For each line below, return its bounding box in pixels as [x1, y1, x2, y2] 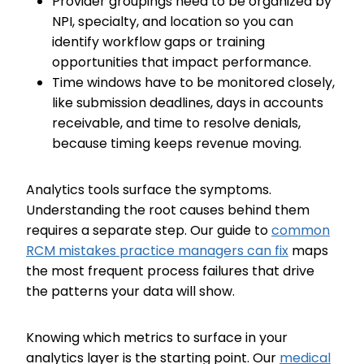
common [271, 221, 330, 240]
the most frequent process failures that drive [26, 262, 314, 280]
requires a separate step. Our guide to [26, 221, 271, 240]
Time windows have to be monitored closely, [52, 73, 335, 92]
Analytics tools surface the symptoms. [26, 180, 271, 199]
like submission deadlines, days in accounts [52, 93, 323, 112]
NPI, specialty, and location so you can [52, 12, 293, 31]
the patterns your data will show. [26, 282, 235, 301]
